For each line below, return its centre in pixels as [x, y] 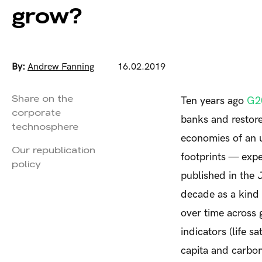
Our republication [54, 150]
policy [26, 164]
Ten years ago [214, 101]
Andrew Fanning [61, 67]
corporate [36, 113]
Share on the [42, 99]
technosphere [45, 127]
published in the [219, 176]
